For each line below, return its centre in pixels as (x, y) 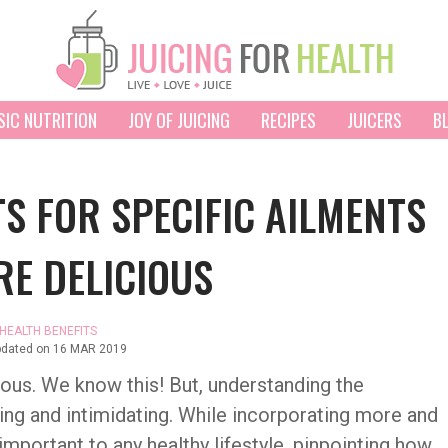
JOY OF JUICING (178, 120)
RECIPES (288, 120)
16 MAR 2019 (90, 349)
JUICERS (374, 120)
